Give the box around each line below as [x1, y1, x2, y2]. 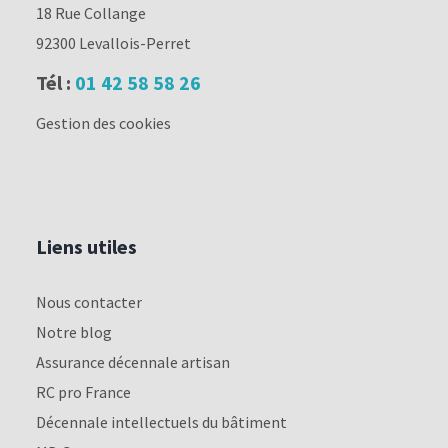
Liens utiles [35, 233, 137, 259]
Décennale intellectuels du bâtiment [35, 411, 287, 432]
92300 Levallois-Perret [35, 33, 191, 54]
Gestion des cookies [35, 113, 171, 134]
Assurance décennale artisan [35, 351, 230, 372]
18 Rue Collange [35, 3, 146, 24]
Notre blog [35, 321, 112, 342]
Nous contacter [35, 291, 142, 312]
